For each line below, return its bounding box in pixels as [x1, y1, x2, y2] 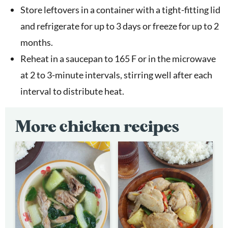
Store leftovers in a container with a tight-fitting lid [20, 4, 220, 15]
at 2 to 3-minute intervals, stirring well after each [20, 69, 212, 80]
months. [20, 36, 53, 48]
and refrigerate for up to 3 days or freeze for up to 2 [20, 20, 219, 32]
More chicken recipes [15, 116, 179, 136]
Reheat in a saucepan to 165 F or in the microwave [20, 52, 216, 64]
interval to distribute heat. [20, 85, 124, 97]
